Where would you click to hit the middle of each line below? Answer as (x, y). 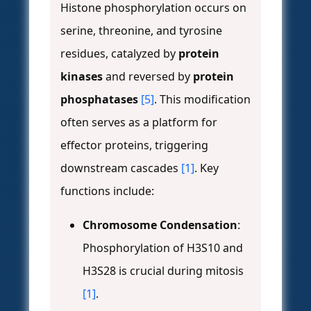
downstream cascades (121, 168)
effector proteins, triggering (134, 145)
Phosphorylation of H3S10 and (163, 248)
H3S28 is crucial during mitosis (163, 271)
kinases (82, 77)
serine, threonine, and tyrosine (141, 31)
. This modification (202, 100)
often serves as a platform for (139, 123)
